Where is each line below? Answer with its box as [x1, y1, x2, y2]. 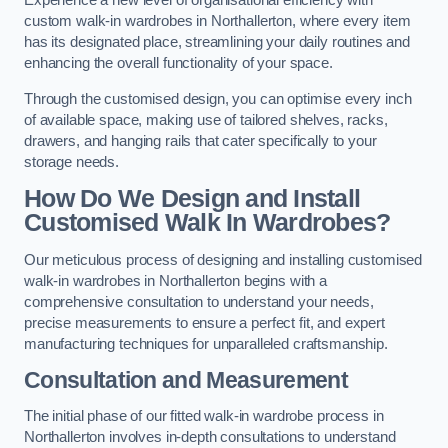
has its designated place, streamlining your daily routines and [24, 34, 410, 51]
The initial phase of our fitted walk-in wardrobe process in [24, 407, 384, 424]
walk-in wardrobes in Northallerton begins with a [24, 272, 328, 289]
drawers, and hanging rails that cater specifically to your [24, 132, 377, 149]
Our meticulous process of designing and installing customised [24, 251, 423, 268]
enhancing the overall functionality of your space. [24, 55, 333, 72]
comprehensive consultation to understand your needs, [24, 293, 374, 310]
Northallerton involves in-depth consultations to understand [24, 428, 396, 445]
